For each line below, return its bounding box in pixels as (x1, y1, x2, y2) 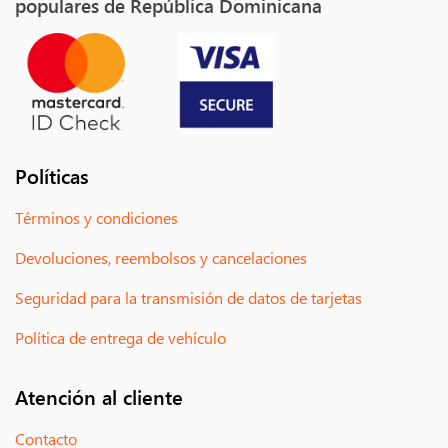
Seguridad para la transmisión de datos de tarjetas (15, 287, 362, 309)
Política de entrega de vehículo (15, 327, 226, 349)
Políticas (15, 161, 89, 190)
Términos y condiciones (15, 207, 178, 229)
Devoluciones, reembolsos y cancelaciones (15, 247, 307, 269)
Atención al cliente (15, 382, 183, 411)
